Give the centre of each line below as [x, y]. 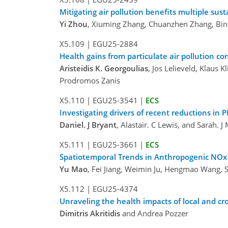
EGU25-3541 [115, 101]
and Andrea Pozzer [154, 213]
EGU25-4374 [115, 189]
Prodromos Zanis [90, 81]
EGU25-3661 [115, 145]
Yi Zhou [74, 24]
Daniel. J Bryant [88, 125]
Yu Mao [74, 169]
